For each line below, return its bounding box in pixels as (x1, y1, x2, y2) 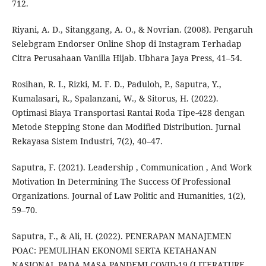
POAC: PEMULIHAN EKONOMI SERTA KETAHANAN (11, 244, 217, 256)
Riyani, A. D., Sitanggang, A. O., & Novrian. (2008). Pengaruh (11, 23, 253, 35)
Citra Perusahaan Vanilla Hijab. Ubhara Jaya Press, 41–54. (11, 52, 242, 64)
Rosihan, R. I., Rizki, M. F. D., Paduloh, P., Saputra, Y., (11, 78, 221, 90)
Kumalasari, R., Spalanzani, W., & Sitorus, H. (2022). (11, 92, 218, 104)
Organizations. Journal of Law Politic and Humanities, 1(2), (11, 189, 246, 201)
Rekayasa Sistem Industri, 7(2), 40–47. (11, 135, 163, 147)
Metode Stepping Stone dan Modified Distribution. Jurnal (11, 121, 240, 132)
